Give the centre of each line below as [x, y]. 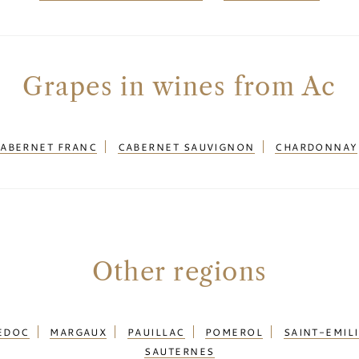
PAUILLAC [156, 332]
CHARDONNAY [316, 147]
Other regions [179, 272]
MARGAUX [79, 332]
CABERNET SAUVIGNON [186, 147]
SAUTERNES [179, 351]
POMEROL [234, 332]
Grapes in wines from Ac [179, 87]
